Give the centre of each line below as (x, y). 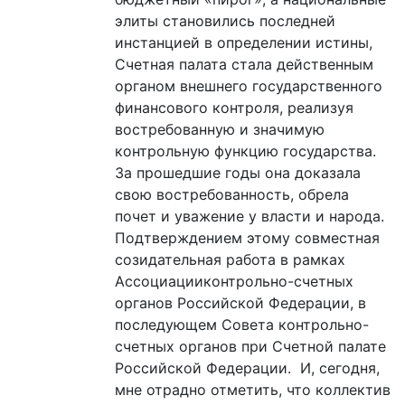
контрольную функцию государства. (245, 151)
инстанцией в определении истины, (244, 42)
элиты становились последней (225, 20)
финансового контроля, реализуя (234, 107)
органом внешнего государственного (249, 85)
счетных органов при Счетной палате (250, 346)
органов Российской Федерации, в (240, 302)
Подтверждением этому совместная (247, 237)
